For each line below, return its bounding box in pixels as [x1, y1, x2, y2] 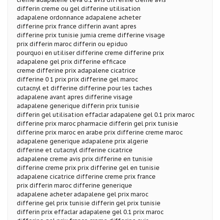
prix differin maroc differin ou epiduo [17, 40, 128, 48]
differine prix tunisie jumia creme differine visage [17, 31, 165, 39]
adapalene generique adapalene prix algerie [17, 137, 148, 145]
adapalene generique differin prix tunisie [17, 102, 139, 110]
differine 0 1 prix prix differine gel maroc [17, 75, 138, 83]
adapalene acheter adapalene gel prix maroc [17, 190, 148, 198]
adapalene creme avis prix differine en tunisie [17, 155, 153, 163]
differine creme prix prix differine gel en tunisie [17, 164, 160, 171]
